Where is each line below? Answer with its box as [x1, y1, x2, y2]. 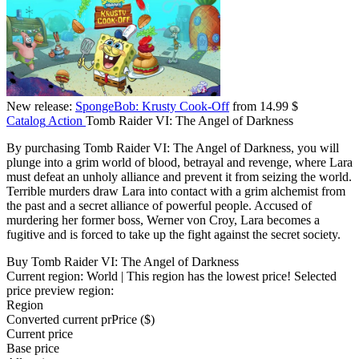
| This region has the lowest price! [118, 269, 294, 284]
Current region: [6, 269, 87, 284]
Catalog [6, 114, 46, 128]
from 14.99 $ [229, 99, 298, 114]
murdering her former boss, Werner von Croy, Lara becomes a [6, 213, 320, 228]
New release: [6, 99, 72, 114]
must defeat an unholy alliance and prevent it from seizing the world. [6, 170, 352, 184]
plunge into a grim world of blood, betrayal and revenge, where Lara [6, 155, 353, 170]
